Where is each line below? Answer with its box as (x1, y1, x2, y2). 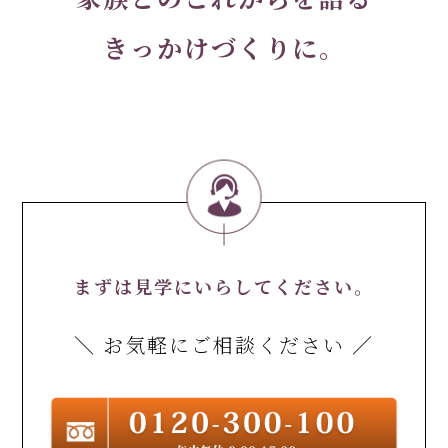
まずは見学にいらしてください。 (74, 272, 374, 299)
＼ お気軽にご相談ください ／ (74, 329, 374, 359)
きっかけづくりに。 (102, 28, 346, 65)
